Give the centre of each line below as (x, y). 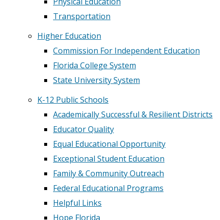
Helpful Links (77, 203)
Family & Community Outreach (109, 173)
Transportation (82, 16)
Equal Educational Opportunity (109, 144)
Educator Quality (83, 129)
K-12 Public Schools (73, 100)
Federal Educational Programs (108, 188)
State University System (96, 80)
